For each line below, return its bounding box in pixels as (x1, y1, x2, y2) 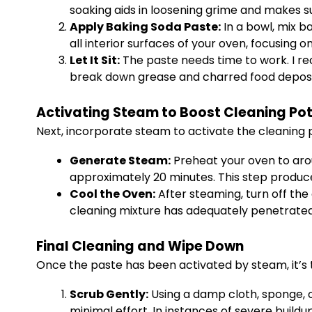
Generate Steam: (70, 153, 171, 169)
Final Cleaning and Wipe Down (36, 237, 244, 256)
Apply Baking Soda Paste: (70, 19, 221, 35)
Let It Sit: (70, 52, 120, 68)
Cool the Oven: (70, 186, 155, 202)
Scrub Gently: (70, 286, 148, 302)
